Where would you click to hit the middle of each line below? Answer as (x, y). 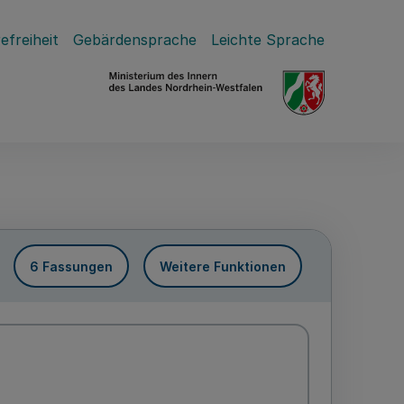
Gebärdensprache (135, 40)
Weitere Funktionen (223, 266)
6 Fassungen (71, 266)
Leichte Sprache (268, 40)
